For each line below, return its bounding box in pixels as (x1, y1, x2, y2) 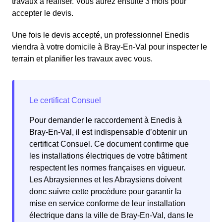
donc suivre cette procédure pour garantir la (29, 187, 181, 196)
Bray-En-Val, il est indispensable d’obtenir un (29, 128, 187, 137)
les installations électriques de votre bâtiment (29, 152, 187, 161)
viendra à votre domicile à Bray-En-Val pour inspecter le (12, 43, 207, 52)
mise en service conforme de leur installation (29, 199, 185, 208)
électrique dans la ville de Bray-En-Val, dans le (29, 211, 193, 220)
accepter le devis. (12, 9, 73, 18)
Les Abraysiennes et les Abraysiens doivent (29, 175, 182, 184)
